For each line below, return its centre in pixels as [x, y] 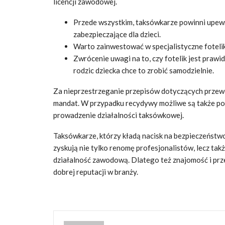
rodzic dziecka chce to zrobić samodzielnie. [144, 70]
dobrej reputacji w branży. [96, 172]
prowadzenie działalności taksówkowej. [119, 115]
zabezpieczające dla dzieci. [117, 34]
